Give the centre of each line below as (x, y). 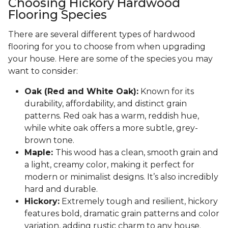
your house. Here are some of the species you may (110, 59)
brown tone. (49, 140)
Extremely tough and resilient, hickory (139, 202)
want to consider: (43, 71)
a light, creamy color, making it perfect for (109, 165)
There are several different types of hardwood (102, 35)
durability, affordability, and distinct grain (106, 104)
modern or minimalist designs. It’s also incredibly (121, 177)
